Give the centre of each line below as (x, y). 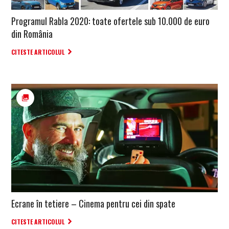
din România (32, 33)
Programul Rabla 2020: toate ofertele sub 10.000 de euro (110, 21)
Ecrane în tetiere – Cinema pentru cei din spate (93, 203)
